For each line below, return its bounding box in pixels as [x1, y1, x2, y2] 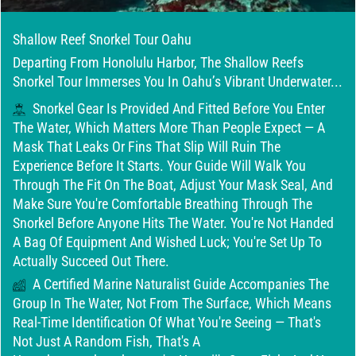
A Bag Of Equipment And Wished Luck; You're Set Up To [13, 234, 322, 250]
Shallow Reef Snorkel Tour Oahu [13, 30, 192, 48]
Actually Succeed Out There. [13, 253, 169, 269]
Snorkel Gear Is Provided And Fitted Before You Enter [29, 100, 325, 117]
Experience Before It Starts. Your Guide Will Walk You [13, 157, 306, 174]
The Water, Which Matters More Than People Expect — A [13, 119, 325, 136]
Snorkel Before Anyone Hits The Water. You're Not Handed [13, 215, 334, 231]
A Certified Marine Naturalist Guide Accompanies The [29, 276, 329, 292]
